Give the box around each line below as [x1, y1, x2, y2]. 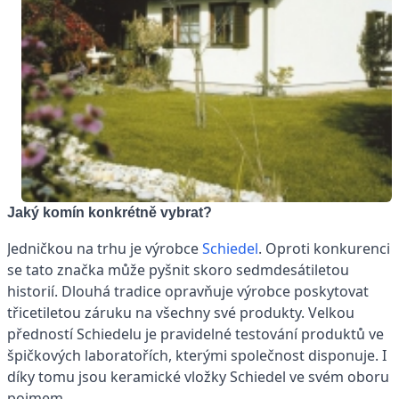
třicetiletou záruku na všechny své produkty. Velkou [7, 303, 354, 323]
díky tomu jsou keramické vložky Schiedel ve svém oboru [7, 367, 389, 387]
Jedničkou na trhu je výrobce [7, 239, 202, 259]
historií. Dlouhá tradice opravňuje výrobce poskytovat [7, 281, 369, 302]
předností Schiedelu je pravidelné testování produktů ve [7, 324, 384, 345]
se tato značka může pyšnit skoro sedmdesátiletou [7, 260, 349, 281]
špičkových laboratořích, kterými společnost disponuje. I [7, 346, 387, 366]
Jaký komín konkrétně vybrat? [7, 205, 212, 221]
